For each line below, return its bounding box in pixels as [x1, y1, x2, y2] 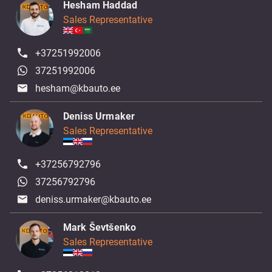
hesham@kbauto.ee [35, 83, 121, 94]
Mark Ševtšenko [63, 222, 137, 233]
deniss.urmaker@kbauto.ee [35, 194, 152, 205]
